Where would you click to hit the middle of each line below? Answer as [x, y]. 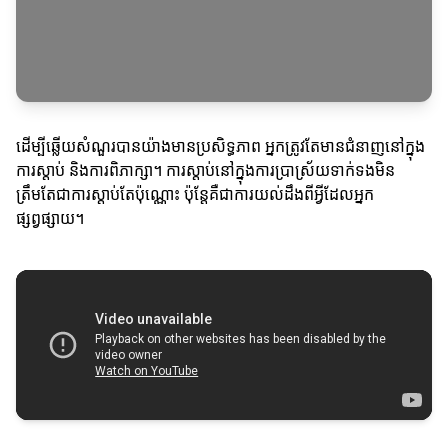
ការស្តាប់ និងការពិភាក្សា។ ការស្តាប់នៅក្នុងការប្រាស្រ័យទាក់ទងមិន [205, 170]
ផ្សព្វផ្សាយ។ [50, 218]
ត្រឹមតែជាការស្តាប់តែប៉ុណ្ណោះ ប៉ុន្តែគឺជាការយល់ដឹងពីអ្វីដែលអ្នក [195, 194]
